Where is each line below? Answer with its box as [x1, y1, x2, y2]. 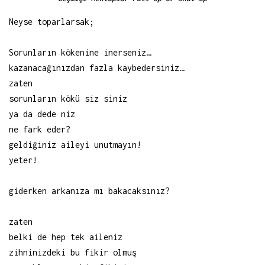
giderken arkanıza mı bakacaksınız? [9, 186, 170, 196]
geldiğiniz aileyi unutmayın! [9, 140, 141, 150]
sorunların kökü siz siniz [9, 93, 127, 104]
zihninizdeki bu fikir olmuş [9, 247, 137, 258]
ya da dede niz [9, 109, 75, 119]
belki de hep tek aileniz [9, 232, 122, 243]
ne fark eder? [9, 124, 70, 135]
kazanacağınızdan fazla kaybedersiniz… [9, 63, 184, 73]
